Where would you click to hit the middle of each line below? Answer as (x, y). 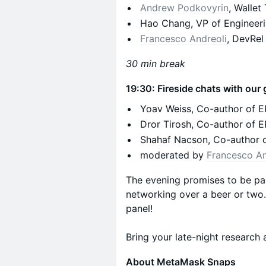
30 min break (156, 64)
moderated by (173, 155)
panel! (139, 208)
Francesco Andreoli (183, 39)
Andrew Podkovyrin (184, 8)
